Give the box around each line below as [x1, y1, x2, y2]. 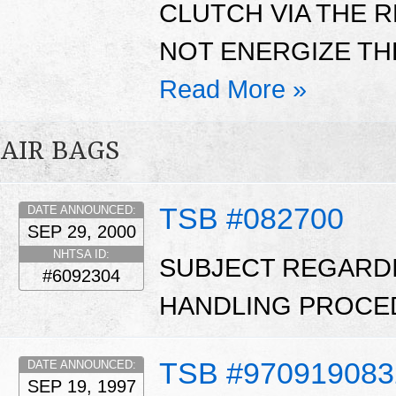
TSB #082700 [159, 202, 344, 236]
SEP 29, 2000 [27, 222, 136, 242]
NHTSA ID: [53, 247, 110, 262]
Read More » [159, 75, 307, 104]
